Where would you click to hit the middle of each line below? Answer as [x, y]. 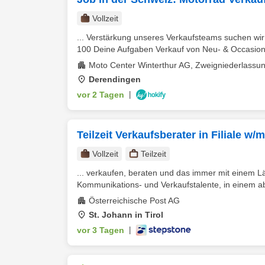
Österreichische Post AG [134, 201]
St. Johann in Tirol [126, 215]
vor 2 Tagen [101, 95]
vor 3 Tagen [101, 230]
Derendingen [115, 79]
